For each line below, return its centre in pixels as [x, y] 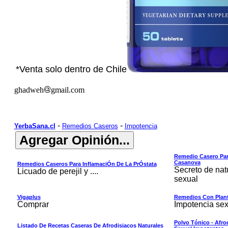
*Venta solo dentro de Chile [71, 69]
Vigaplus [29, 197]
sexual [186, 179]
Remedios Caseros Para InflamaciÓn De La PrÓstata [87, 164]
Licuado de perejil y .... [58, 171]
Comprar [33, 204]
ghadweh [29, 90]
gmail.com [67, 90]
